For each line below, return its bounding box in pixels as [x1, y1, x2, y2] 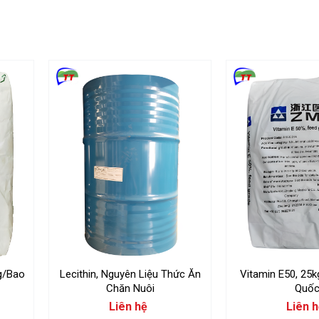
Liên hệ [109, 299, 147, 313]
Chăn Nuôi [105, 281, 155, 295]
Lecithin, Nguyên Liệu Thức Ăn [59, 267, 201, 281]
